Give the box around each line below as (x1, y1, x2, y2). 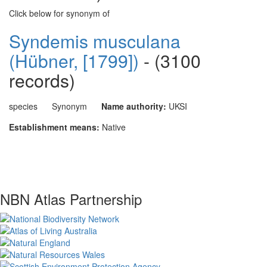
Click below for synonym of (9, 7, 110, 19)
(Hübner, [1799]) (9, 48, 139, 73)
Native (102, 121, 126, 133)
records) (9, 67, 75, 93)
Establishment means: (9, 121, 100, 133)
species (9, 100, 38, 112)
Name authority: (101, 100, 166, 112)
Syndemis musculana (9, 28, 181, 54)
